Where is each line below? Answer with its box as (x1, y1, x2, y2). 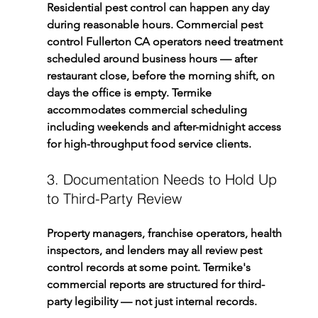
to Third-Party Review (46, 190, 182, 208)
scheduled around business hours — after (46, 52, 260, 66)
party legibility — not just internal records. (46, 295, 257, 309)
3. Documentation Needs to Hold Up (46, 170, 281, 189)
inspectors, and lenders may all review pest (46, 243, 265, 258)
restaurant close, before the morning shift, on (46, 69, 278, 83)
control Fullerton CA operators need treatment (46, 35, 285, 49)
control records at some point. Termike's (46, 261, 253, 275)
